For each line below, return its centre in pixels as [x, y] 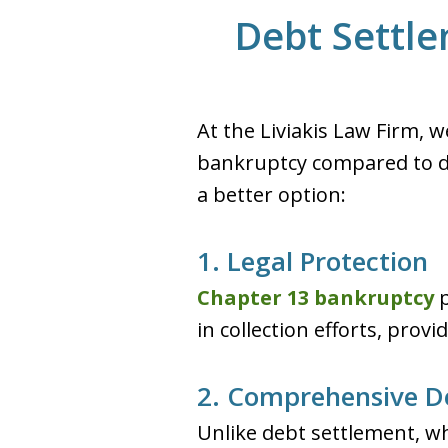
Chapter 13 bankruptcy [315, 297]
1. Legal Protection [312, 261]
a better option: [271, 194]
